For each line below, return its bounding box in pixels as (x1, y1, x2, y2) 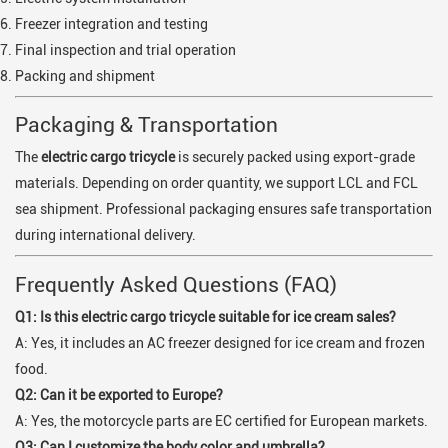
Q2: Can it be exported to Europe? (15, 386, 223, 403)
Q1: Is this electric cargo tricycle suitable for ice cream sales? (15, 308, 396, 325)
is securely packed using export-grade (175, 149, 415, 166)
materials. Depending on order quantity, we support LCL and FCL (15, 175, 418, 192)
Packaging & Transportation (15, 112, 278, 138)
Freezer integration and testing (15, 16, 208, 33)
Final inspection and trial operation (15, 42, 236, 59)
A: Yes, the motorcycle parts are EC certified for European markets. (15, 412, 428, 429)
